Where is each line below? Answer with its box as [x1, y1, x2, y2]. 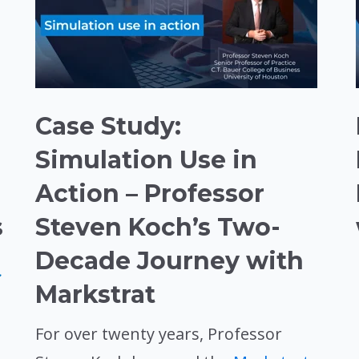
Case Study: [35, 111, 181, 142]
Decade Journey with [35, 246, 304, 276]
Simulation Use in [35, 145, 257, 175]
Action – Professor [35, 179, 264, 209]
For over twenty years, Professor [35, 323, 282, 345]
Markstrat [35, 280, 155, 310]
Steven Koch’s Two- [35, 212, 280, 243]
